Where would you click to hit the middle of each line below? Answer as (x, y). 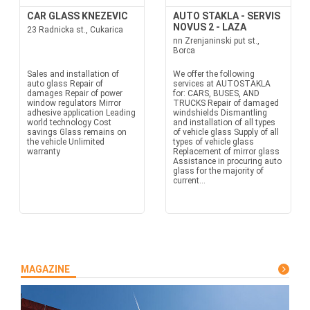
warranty (45, 152)
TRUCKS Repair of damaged (226, 103)
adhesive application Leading (81, 113)
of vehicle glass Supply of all (226, 132)
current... (189, 181)
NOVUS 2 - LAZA (210, 27)
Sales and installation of (73, 74)
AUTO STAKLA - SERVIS (227, 16)
